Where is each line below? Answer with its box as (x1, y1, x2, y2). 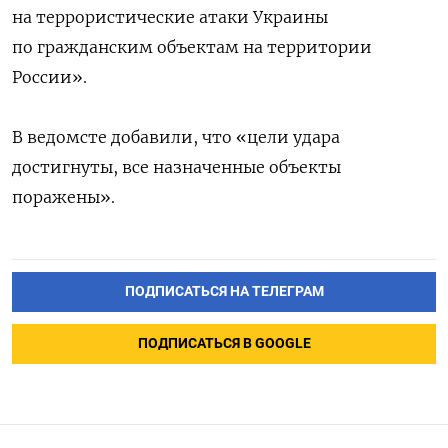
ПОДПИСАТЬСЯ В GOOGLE (137, 334, 311, 352)
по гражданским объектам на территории (12, 36, 372, 57)
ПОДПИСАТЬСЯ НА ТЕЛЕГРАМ (124, 282, 324, 300)
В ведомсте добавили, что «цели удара (12, 126, 340, 147)
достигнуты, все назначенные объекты (12, 156, 341, 177)
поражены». (12, 186, 115, 207)
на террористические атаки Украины (12, 6, 328, 27)
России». (12, 66, 87, 87)
